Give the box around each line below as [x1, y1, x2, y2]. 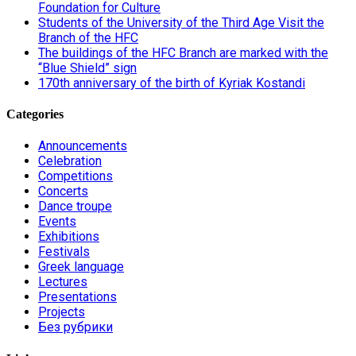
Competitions [38, 168, 113, 184]
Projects [38, 304, 85, 320]
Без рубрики [38, 319, 113, 335]
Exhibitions [38, 229, 99, 245]
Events [38, 214, 76, 230]
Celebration [38, 153, 102, 169]
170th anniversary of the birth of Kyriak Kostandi [38, 75, 305, 91]
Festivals [38, 244, 90, 260]
